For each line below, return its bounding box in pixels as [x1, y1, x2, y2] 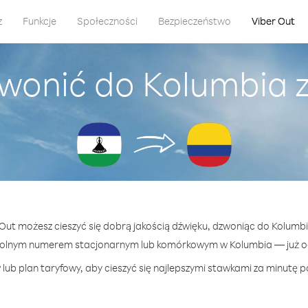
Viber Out [251, 14, 295, 27]
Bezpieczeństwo [157, 14, 231, 27]
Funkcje [22, 14, 56, 27]
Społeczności [76, 14, 137, 27]
